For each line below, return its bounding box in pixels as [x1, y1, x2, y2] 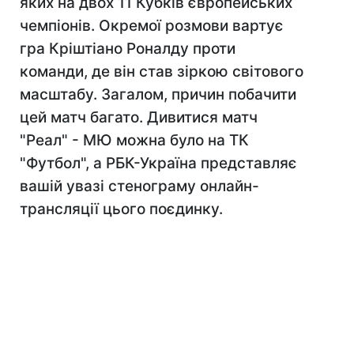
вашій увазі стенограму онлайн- [20, 177, 259, 195]
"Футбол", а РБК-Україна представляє [20, 154, 297, 172]
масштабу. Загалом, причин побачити [20, 85, 296, 104]
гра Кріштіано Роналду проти [20, 40, 235, 58]
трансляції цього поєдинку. [20, 200, 223, 218]
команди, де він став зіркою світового [20, 62, 303, 81]
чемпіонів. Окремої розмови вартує [20, 17, 284, 35]
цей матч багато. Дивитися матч [20, 108, 258, 126]
